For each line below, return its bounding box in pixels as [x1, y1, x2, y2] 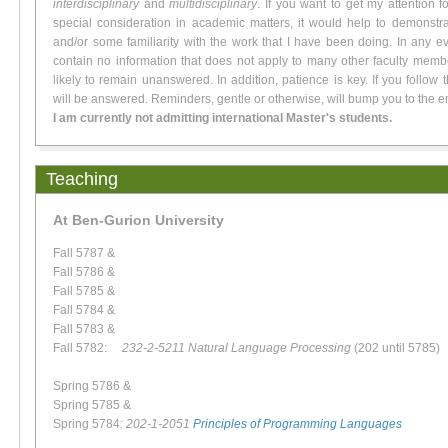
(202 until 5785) [351, 341, 440, 356]
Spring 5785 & [53, 398, 131, 413]
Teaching [36, 169, 118, 189]
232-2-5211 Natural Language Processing [122, 341, 351, 356]
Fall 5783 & [53, 322, 115, 337]
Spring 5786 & [53, 379, 131, 394]
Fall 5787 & [53, 246, 115, 261]
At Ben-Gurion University [53, 212, 224, 228]
